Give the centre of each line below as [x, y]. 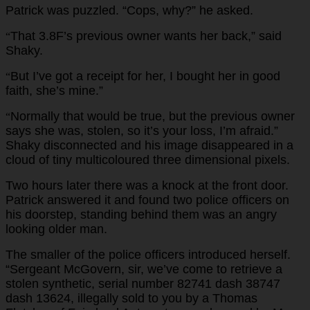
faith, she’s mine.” [54, 90]
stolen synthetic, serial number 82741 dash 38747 [143, 283]
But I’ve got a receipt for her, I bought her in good [145, 76]
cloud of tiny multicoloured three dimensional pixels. [148, 159]
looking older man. [56, 229]
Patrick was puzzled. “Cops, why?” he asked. [129, 10]
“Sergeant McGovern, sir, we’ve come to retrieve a [144, 269]
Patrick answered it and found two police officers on [147, 200]
